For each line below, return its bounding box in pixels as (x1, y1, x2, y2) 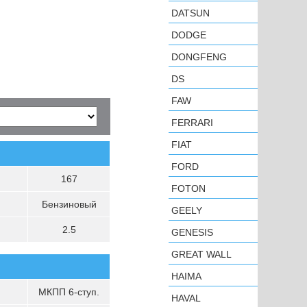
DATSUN (171, 8, 210, 19)
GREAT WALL (171, 249, 232, 260)
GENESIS (171, 227, 213, 238)
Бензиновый (41, 199, 97, 210)
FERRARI (171, 117, 213, 128)
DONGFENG (171, 51, 227, 62)
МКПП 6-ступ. (38, 286, 99, 297)
